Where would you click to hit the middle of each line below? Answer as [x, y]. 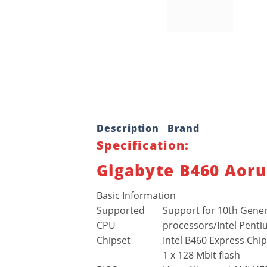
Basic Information [136, 196]
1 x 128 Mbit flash [201, 255]
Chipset [114, 240]
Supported [121, 211]
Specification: [143, 145]
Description [128, 128]
